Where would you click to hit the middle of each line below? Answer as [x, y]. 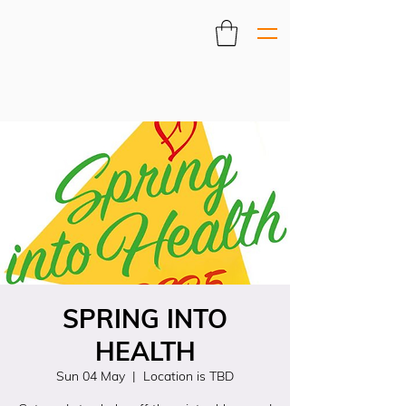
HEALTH [145, 351]
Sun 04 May [91, 376]
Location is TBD [188, 376]
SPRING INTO [145, 319]
